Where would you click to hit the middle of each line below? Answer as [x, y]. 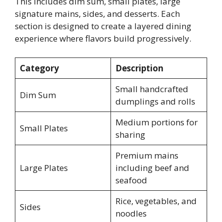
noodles [131, 213]
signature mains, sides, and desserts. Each [97, 14]
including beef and [152, 167]
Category [39, 68]
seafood [131, 180]
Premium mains [147, 155]
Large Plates [44, 167]
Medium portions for [156, 122]
